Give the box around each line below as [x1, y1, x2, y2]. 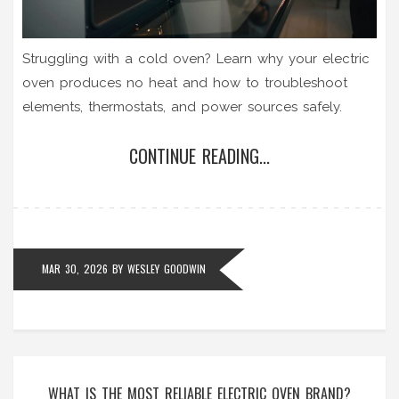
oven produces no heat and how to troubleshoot [22, 74, 347, 91]
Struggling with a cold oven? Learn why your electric [22, 50, 370, 67]
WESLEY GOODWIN [127, 260, 206, 276]
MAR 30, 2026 [42, 260, 108, 276]
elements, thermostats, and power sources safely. [22, 98, 342, 115]
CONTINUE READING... [129, 142, 270, 169]
